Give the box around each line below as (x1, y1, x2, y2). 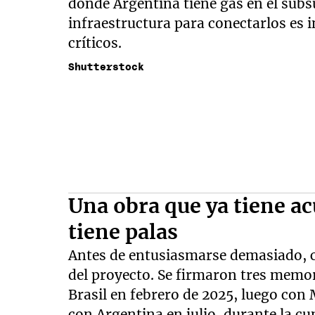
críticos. (68, 34, 122, 51)
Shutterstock (68, 63, 145, 73)
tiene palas (68, 219, 179, 245)
